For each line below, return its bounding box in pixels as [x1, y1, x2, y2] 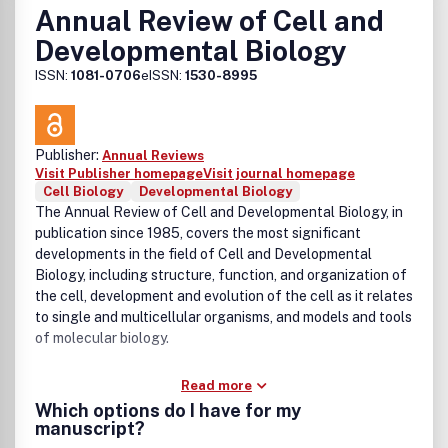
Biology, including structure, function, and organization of [35, 267, 407, 283]
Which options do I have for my [35, 400, 301, 421]
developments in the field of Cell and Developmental [35, 246, 372, 262]
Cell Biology [43, 184, 123, 199]
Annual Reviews [102, 148, 204, 163]
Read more [181, 378, 252, 393]
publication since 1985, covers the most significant [35, 225, 361, 241]
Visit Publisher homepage [35, 166, 203, 181]
